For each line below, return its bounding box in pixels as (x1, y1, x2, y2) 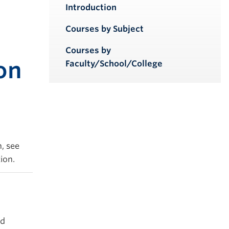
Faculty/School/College (65, 59, 163, 68)
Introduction (65, 3, 117, 12)
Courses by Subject (65, 24, 144, 34)
